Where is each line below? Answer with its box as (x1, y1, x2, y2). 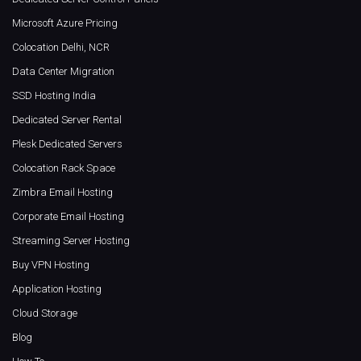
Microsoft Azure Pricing (12, 17, 118, 30)
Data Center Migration (12, 65, 114, 78)
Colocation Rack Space (12, 162, 115, 175)
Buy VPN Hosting (12, 259, 89, 272)
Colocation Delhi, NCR (12, 41, 110, 54)
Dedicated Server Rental (12, 114, 122, 127)
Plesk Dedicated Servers (12, 138, 122, 151)
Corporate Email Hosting (12, 210, 124, 223)
